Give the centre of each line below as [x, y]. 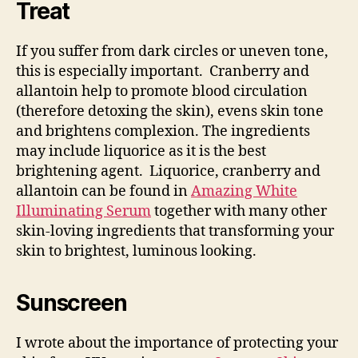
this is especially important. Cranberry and [163, 71]
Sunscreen [72, 302]
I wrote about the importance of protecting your [177, 343]
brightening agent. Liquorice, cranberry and [168, 171]
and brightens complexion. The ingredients [163, 131]
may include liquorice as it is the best [141, 151]
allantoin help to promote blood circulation [162, 91]
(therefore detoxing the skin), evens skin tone [170, 111]
